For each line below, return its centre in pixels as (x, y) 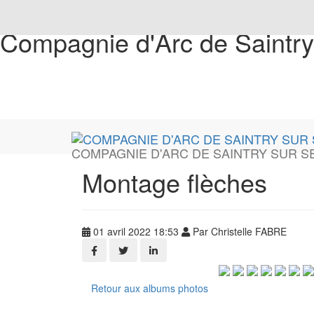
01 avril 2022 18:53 (136, 231)
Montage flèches (175, 182)
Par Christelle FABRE (238, 231)
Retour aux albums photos (150, 288)
